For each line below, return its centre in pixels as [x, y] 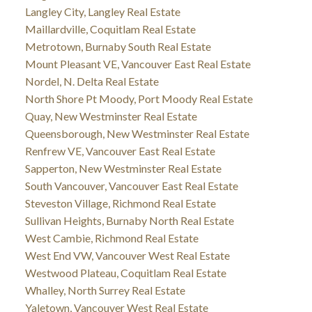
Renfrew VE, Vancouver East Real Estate [120, 150]
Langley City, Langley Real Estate [102, 11]
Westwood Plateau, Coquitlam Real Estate [125, 272]
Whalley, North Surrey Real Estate [105, 290]
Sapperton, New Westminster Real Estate [123, 168]
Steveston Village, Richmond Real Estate [120, 203]
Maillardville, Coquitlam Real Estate [110, 29]
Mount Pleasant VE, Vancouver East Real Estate [138, 63]
